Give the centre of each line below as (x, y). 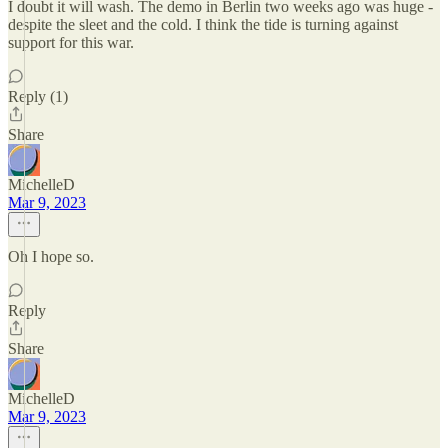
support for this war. (71, 42)
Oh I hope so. (51, 256)
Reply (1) (38, 96)
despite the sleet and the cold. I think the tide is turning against (203, 24)
